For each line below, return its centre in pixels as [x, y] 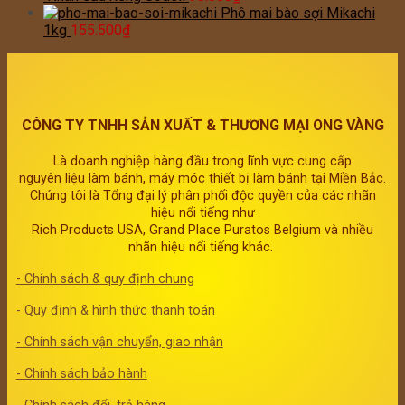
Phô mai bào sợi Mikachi [298, 14]
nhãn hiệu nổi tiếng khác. [202, 247]
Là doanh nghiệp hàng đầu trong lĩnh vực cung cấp [202, 161]
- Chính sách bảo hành [81, 373]
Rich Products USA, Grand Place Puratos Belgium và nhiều [202, 230]
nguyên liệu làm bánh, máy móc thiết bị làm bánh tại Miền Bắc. [202, 178]
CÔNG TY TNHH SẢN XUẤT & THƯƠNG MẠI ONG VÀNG [202, 125]
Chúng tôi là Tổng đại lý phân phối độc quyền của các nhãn [202, 195]
